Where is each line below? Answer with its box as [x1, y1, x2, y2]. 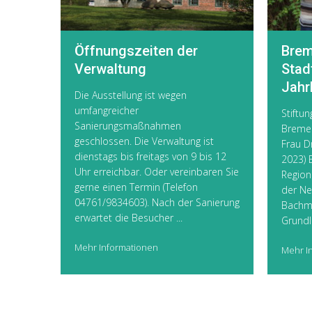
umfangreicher [75, 104, 139, 118]
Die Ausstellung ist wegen [75, 88, 187, 102]
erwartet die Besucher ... [75, 211, 182, 225]
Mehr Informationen [75, 241, 158, 254]
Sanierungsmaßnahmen [75, 119, 181, 133]
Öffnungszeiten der [75, 42, 198, 60]
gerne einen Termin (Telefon [75, 180, 198, 194]
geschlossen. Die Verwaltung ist [75, 134, 214, 148]
